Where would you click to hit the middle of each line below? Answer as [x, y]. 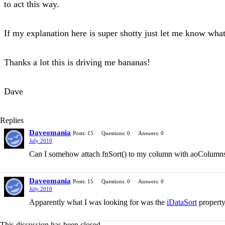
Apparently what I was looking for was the [98, 202]
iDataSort [182, 202]
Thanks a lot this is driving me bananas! [77, 62]
